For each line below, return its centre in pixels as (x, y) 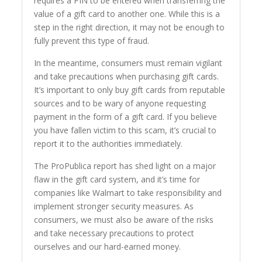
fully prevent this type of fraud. (92, 41)
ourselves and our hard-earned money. (108, 247)
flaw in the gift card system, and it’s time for (117, 180)
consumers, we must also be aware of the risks (124, 220)
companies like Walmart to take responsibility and (128, 193)
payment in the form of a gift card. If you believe (126, 117)
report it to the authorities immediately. (108, 144)
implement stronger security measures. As (114, 206)
